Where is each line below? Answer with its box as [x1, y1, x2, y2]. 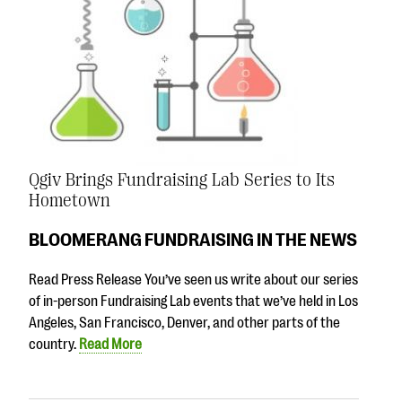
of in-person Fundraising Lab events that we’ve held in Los [29, 293, 358, 310]
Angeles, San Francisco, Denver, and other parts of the [29, 315, 340, 332]
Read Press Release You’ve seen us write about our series [29, 272, 358, 289]
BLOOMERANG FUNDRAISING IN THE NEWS [29, 229, 357, 251]
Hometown [29, 189, 110, 211]
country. [29, 336, 79, 354]
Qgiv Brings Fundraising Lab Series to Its [29, 169, 335, 190]
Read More [79, 336, 142, 354]
